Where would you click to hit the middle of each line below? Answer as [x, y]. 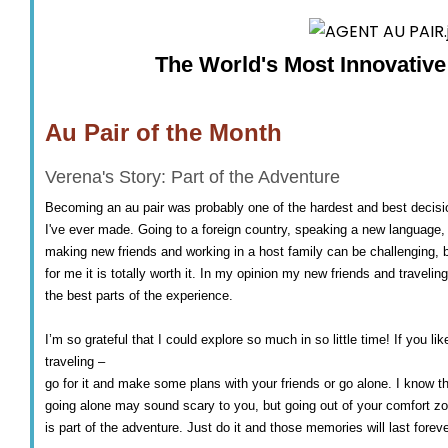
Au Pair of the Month [163, 133]
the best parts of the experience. [139, 296]
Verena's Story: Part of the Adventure [192, 177]
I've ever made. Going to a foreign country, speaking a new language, [245, 230]
